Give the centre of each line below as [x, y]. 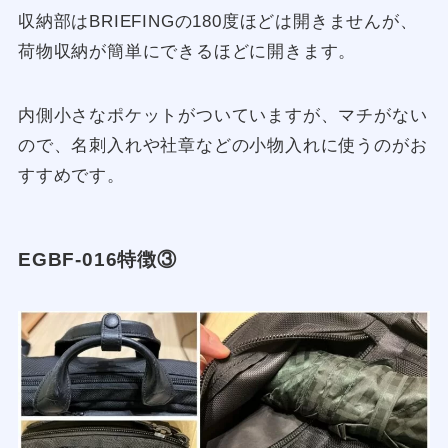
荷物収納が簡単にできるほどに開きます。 [187, 51]
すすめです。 [71, 175]
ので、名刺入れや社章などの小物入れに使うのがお [222, 145]
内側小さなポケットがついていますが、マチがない [222, 115]
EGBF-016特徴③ [97, 260]
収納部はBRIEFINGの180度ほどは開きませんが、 [217, 21]
